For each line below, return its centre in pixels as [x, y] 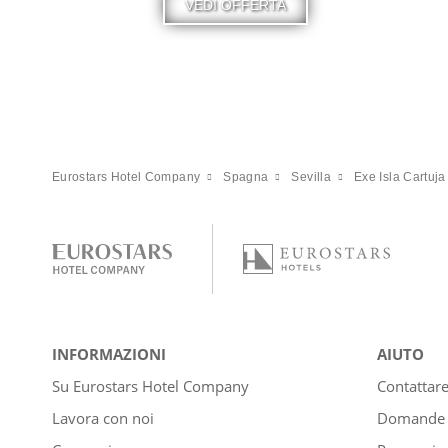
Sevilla [311, 176]
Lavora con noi [103, 417]
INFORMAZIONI [109, 353]
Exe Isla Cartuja [399, 176]
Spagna [246, 176]
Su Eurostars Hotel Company [150, 385]
